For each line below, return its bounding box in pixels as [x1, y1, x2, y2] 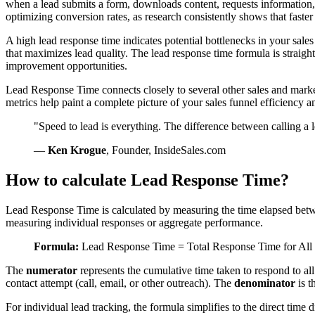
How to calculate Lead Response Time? [6, 171, 289, 190]
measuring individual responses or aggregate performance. [6, 217, 263, 229]
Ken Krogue [48, 144, 106, 157]
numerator [26, 264, 77, 277]
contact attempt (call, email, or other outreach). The [6, 277, 234, 290]
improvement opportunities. [6, 60, 127, 72]
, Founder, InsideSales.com [106, 144, 226, 157]
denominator [234, 277, 295, 290]
